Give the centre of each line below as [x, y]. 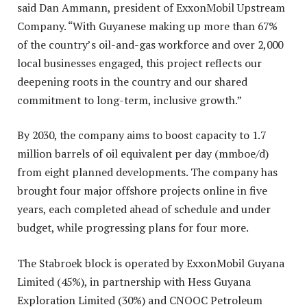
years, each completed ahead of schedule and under [144, 209]
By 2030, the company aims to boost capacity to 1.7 [142, 135]
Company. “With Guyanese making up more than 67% [147, 26]
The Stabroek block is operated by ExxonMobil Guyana [151, 263]
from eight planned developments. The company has [147, 172]
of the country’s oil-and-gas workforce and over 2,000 [150, 44]
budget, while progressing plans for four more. [133, 228]
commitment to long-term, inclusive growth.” [130, 100]
